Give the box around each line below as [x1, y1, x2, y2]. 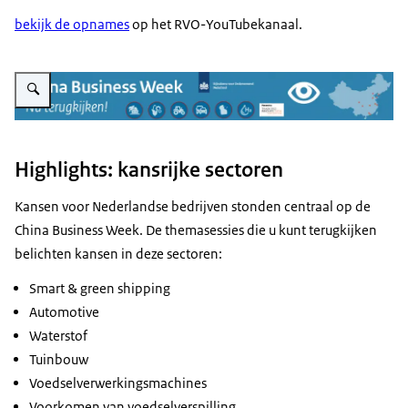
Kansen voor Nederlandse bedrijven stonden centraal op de [15, 197, 371, 215]
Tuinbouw [29, 350, 88, 368]
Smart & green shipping [29, 279, 170, 297]
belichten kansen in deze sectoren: [15, 244, 222, 262]
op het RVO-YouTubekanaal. [129, 15, 302, 34]
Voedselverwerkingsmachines [29, 373, 207, 392]
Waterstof [29, 326, 87, 344]
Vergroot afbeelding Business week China [15, 64, 233, 78]
